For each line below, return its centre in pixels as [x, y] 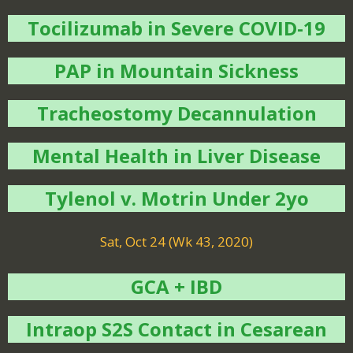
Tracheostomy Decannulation [176, 113]
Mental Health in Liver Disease [176, 156]
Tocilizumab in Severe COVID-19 [176, 28]
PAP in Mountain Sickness [176, 71]
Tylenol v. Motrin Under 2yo [176, 198]
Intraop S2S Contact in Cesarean [176, 329]
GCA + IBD [176, 286]
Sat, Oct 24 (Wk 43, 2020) [176, 242]
